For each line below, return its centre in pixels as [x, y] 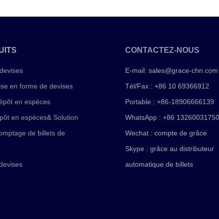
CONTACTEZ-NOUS [163, 50]
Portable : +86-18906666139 [170, 102]
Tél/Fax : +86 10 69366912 [167, 86]
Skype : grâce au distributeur [170, 149]
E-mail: [137, 71]
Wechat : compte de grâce [166, 133]
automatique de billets [159, 164]
